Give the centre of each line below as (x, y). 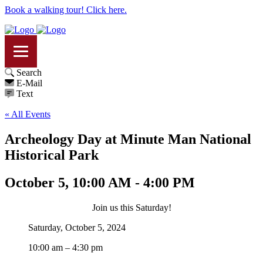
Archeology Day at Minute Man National (128, 139)
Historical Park (52, 155)
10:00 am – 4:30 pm (65, 247)
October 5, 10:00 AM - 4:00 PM (100, 182)
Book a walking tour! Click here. (66, 10)
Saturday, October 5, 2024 (77, 227)
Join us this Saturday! (131, 207)
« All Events (28, 114)
